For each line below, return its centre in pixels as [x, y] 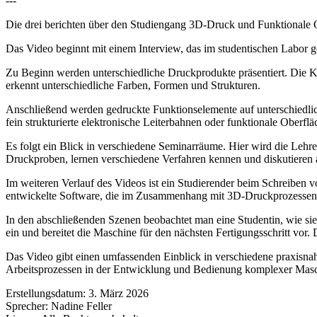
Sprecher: [27, 306]
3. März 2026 [119, 293]
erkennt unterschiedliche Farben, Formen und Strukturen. [133, 85]
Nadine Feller [81, 306]
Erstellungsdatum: [46, 293]
